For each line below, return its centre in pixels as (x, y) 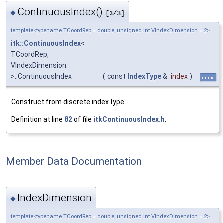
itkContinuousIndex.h (129, 120)
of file (83, 120)
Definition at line (38, 120)
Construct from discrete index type (68, 102)
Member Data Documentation (74, 161)
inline (208, 78)
